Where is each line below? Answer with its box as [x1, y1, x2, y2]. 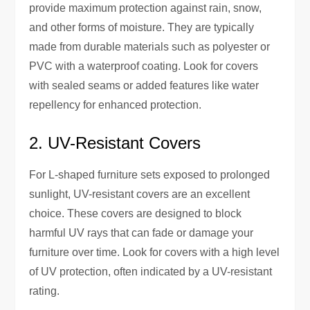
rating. [29, 284, 60, 297]
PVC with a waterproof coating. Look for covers [29, 60, 259, 72]
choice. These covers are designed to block [29, 207, 242, 219]
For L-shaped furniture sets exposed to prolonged [29, 168, 271, 181]
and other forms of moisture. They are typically [29, 21, 255, 33]
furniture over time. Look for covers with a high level [29, 246, 280, 258]
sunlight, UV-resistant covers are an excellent [29, 188, 250, 200]
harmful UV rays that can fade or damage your [29, 226, 254, 239]
